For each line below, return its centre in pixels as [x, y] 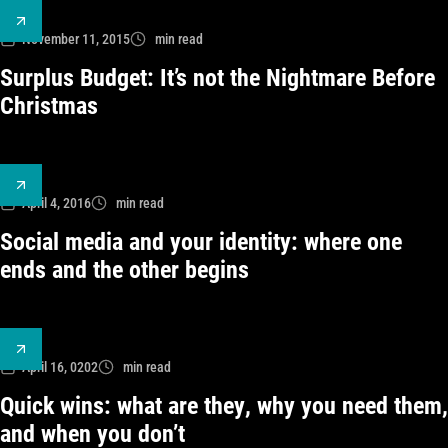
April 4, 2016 [56, 203]
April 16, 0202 [60, 367]
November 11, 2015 [76, 39]
